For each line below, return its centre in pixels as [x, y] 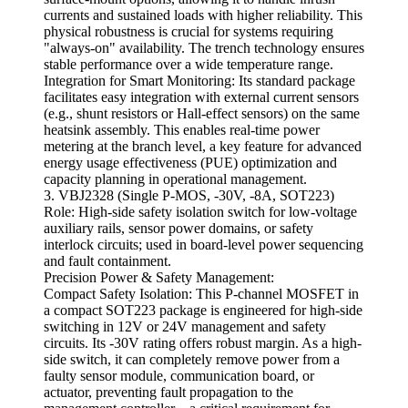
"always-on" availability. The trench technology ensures [204, 48]
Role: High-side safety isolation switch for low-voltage [200, 212]
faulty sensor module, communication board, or [179, 376]
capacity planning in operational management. [175, 179]
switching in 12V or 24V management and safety [185, 327]
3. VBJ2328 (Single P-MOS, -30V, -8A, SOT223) [189, 196]
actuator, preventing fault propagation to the [168, 393]
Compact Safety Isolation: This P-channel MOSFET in [201, 294]
